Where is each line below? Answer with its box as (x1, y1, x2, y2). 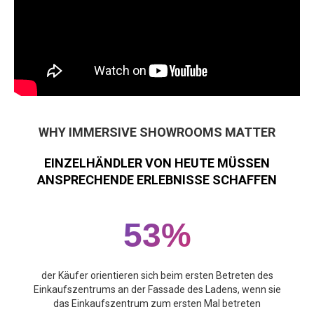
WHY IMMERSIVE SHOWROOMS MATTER (39, 124, 275, 139)
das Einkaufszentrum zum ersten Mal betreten (53, 297, 261, 309)
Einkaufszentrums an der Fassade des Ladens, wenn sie (33, 283, 281, 295)
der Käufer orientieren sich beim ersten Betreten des (41, 269, 273, 281)
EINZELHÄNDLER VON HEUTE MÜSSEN (44, 155, 270, 170)
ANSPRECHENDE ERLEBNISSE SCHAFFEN (37, 172, 277, 187)
